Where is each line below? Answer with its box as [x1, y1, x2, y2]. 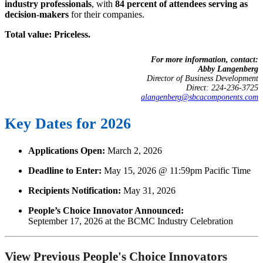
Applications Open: [28, 146, 105, 156]
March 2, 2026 [105, 146, 164, 156]
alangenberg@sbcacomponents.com [141, 92, 258, 102]
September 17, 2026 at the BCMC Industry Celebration [28, 216, 235, 226]
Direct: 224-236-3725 [186, 83, 258, 92]
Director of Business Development [147, 73, 258, 83]
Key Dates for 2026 [5, 114, 135, 132]
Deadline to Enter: [28, 166, 102, 176]
